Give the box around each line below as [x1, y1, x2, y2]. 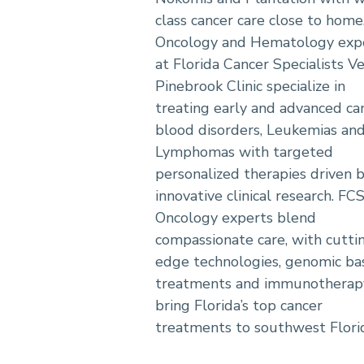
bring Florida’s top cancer [155, 296, 323, 316]
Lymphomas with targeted [155, 142, 333, 162]
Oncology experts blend [155, 208, 316, 228]
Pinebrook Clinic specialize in [155, 76, 345, 97]
